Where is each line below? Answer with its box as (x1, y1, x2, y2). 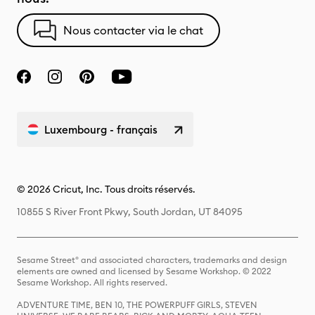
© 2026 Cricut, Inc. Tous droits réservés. (17, 183, 195, 195)
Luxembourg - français (44, 122, 157, 136)
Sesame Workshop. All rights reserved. (17, 277, 167, 288)
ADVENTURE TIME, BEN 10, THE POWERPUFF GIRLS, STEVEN (17, 300, 257, 310)
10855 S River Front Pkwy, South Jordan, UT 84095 (17, 205, 243, 218)
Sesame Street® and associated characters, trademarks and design (17, 255, 287, 265)
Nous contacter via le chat (63, 23, 203, 37)
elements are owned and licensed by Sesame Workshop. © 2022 (17, 266, 271, 276)
